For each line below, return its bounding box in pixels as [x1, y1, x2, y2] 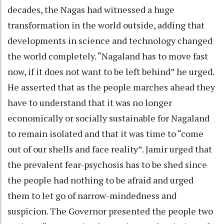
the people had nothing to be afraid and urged [7, 173, 193, 186]
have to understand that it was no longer [7, 96, 172, 108]
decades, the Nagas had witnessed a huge [7, 3, 174, 15]
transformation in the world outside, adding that [7, 18, 204, 31]
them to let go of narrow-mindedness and [7, 189, 176, 201]
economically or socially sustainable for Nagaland [7, 111, 209, 124]
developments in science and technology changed [7, 34, 212, 46]
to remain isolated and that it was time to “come [7, 127, 203, 139]
